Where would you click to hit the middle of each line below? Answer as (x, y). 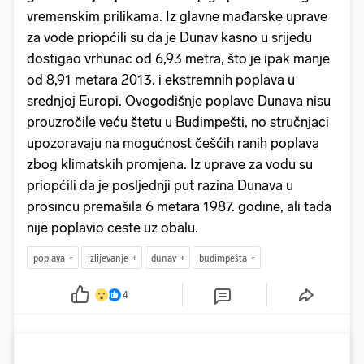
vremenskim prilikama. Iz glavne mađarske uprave (177, 17)
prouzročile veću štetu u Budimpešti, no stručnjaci (178, 122)
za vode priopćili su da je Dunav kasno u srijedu (169, 38)
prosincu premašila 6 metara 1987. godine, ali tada (179, 207)
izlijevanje (108, 258)
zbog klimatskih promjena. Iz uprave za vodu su (170, 165)
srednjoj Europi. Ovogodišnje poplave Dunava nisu (179, 101)
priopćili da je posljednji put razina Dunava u (160, 186)
